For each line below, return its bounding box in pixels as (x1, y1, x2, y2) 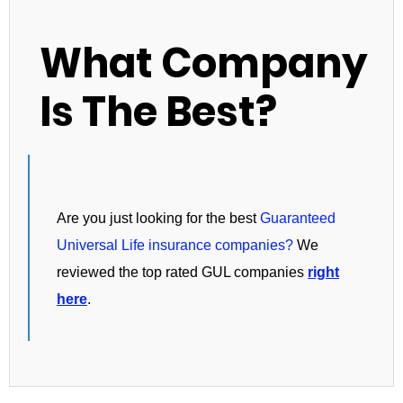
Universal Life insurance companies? (57, 237, 293, 253)
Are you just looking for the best (57, 210, 260, 226)
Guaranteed (260, 210, 336, 226)
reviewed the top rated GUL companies (57, 264, 308, 280)
